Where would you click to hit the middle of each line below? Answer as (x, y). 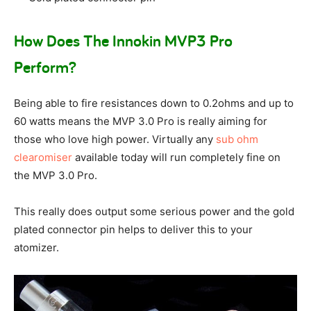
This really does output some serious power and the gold (154, 212)
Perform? (45, 67)
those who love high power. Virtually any (115, 140)
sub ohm (237, 140)
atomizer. (36, 248)
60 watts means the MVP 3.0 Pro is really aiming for (141, 121)
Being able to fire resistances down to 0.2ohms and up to (154, 103)
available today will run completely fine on (176, 158)
